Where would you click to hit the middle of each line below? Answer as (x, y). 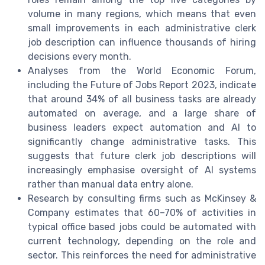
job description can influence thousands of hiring (142, 42)
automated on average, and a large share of (142, 113)
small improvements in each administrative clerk (142, 28)
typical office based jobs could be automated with (142, 227)
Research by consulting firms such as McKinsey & (142, 198)
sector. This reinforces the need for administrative (142, 255)
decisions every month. (80, 56)
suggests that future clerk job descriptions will (142, 156)
